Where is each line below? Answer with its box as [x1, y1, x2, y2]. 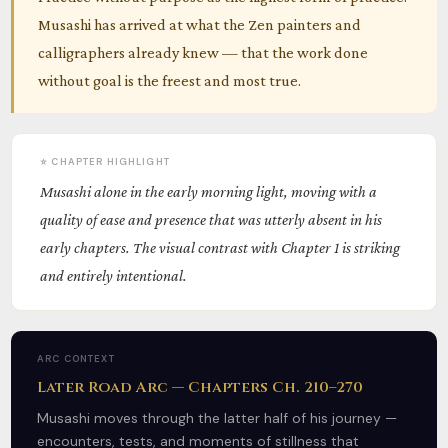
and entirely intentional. [40, 266, 188, 284]
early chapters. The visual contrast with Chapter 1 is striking [40, 238, 401, 256]
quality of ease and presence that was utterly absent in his [40, 210, 383, 228]
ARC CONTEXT [37, 352, 115, 365]
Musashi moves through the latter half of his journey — [37, 408, 398, 427]
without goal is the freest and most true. [38, 71, 302, 89]
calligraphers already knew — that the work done [38, 43, 369, 61]
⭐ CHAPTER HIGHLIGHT [40, 155, 170, 168]
